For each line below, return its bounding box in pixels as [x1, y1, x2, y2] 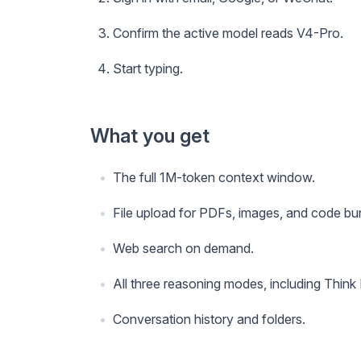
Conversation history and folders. [113, 310, 305, 327]
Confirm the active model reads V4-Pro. [113, 24, 343, 41]
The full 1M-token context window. [113, 168, 315, 185]
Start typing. [113, 60, 183, 77]
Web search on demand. [113, 239, 254, 256]
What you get [90, 123, 210, 147]
